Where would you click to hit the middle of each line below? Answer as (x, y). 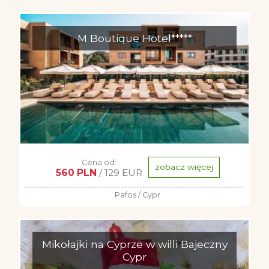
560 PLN (76, 173)
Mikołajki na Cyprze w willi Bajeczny (134, 244)
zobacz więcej (184, 167)
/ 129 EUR (119, 173)
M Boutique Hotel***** (134, 38)
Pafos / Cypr (138, 195)
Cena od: (99, 162)
